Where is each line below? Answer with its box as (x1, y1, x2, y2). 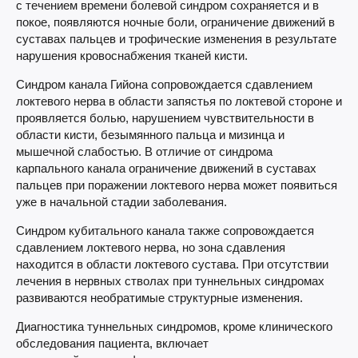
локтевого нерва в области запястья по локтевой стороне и (16, 94, 342, 108)
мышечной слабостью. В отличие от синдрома (16, 145, 272, 158)
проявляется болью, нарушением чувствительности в (16, 111, 314, 125)
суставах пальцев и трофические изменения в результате (16, 32, 336, 46)
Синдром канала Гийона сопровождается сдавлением (16, 78, 312, 91)
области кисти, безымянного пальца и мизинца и (16, 128, 284, 141)
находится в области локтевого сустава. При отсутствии (16, 257, 328, 271)
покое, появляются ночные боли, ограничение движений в (16, 15, 335, 29)
